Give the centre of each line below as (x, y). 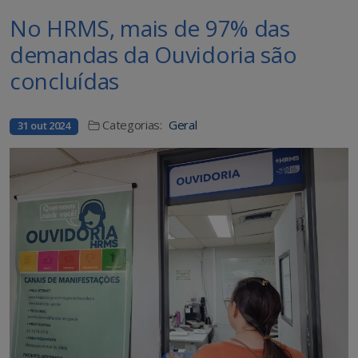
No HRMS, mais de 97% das (150, 28)
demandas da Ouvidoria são (153, 55)
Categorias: (132, 125)
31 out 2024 (44, 126)
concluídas (64, 81)
